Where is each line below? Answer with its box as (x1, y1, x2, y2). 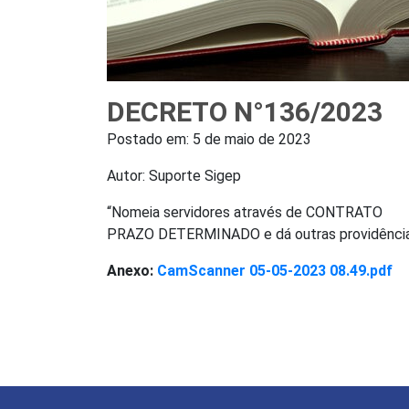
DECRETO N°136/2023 (107, 96, 383, 129)
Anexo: (107, 262, 157, 280)
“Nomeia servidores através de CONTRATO (107, 204, 383, 222)
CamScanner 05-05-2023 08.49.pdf (157, 262, 393, 280)
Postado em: (107, 131, 193, 149)
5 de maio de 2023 (193, 131, 311, 149)
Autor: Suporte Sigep (107, 167, 241, 185)
